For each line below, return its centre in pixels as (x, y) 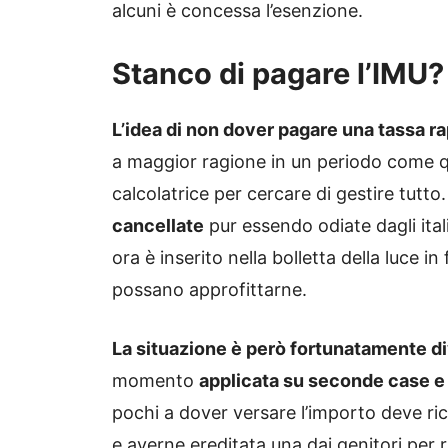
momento (155, 381)
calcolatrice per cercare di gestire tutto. (279, 194)
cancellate (158, 226)
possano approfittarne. (209, 290)
